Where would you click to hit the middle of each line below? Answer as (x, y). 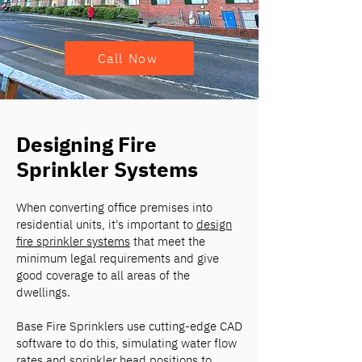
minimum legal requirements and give (118, 258)
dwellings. (43, 292)
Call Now (128, 58)
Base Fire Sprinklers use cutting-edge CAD (129, 326)
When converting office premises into (114, 207)
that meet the (168, 241)
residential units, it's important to (106, 224)
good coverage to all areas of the (103, 275)
